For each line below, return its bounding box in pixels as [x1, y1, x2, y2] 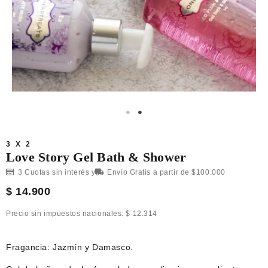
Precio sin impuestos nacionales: [6, 209, 126, 218]
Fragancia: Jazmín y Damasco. [6, 242, 133, 252]
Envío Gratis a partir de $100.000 [107, 168, 226, 176]
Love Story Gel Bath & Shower [6, 150, 187, 165]
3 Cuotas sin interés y [18, 168, 96, 176]
